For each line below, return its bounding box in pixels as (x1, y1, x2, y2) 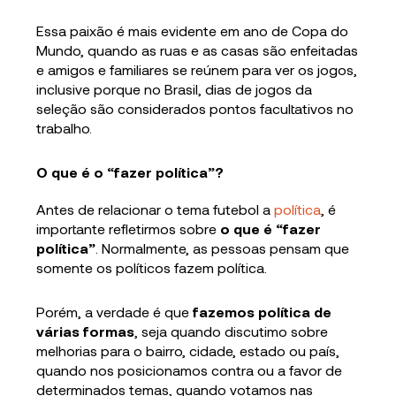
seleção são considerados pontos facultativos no (36, 100, 354, 118)
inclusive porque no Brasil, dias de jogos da (36, 80, 313, 98)
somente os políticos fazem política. (36, 259, 268, 277)
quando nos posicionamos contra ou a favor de (36, 362, 343, 379)
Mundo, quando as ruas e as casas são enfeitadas (36, 42, 359, 59)
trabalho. (36, 119, 93, 137)
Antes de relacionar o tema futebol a (36, 201, 275, 218)
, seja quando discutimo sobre (134, 323, 329, 340)
